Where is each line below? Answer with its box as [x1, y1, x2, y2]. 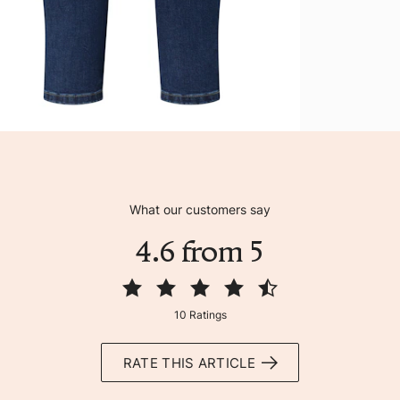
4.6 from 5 [136, 234, 264, 270]
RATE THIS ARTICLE [122, 354, 255, 371]
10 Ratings [173, 308, 227, 322]
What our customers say [129, 202, 271, 218]
